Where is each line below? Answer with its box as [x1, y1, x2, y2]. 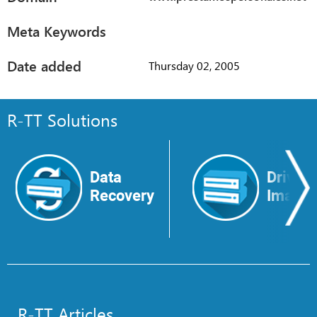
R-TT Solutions [7, 108, 117, 131]
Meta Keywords [7, 21, 106, 40]
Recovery [90, 186, 154, 204]
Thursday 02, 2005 [149, 58, 240, 74]
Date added [7, 55, 81, 75]
